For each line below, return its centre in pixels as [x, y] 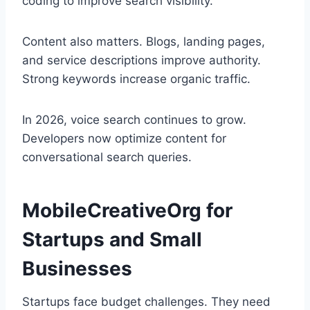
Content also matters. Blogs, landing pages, [144, 42]
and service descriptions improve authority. [142, 61]
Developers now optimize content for [124, 139]
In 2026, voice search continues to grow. [134, 120]
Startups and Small [112, 240]
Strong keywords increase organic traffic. [136, 79]
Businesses [77, 269]
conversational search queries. [107, 157]
